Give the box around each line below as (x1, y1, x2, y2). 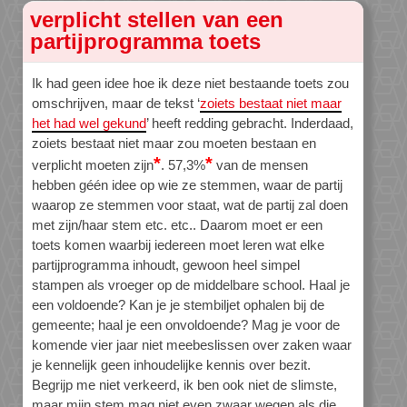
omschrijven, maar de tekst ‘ (32, 95, 200, 112)
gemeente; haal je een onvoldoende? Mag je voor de (32, 317, 340, 333)
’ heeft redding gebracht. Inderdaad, (146, 115, 353, 132)
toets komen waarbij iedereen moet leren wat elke (32, 237, 324, 253)
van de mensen (213, 157, 308, 174)
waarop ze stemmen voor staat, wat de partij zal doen (32, 197, 348, 213)
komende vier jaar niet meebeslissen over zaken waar (32, 337, 352, 353)
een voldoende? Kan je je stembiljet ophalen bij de (32, 297, 324, 313)
